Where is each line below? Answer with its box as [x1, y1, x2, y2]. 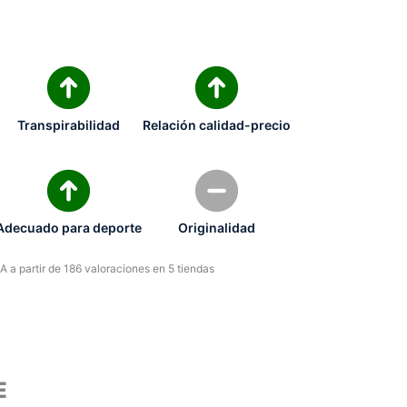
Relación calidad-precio [142, 116, 291, 133]
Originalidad [177, 220, 255, 236]
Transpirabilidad [16, 116, 120, 133]
